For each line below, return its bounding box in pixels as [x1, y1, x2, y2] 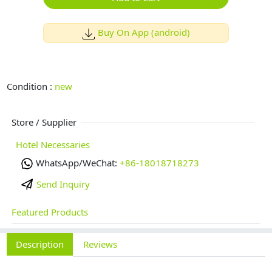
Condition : [7, 80, 55, 92]
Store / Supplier [11, 116, 76, 129]
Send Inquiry [36, 177, 90, 190]
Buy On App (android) [97, 26, 190, 39]
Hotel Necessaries [16, 138, 90, 151]
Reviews [83, 238, 118, 251]
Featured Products [11, 206, 88, 219]
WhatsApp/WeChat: [35, 156, 120, 169]
